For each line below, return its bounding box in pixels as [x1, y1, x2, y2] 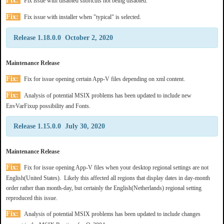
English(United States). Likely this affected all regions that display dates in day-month [6, 174, 210, 181]
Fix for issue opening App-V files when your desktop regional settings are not [22, 163, 208, 171]
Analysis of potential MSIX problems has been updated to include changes [22, 210, 200, 217]
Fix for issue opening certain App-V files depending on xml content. [22, 75, 185, 82]
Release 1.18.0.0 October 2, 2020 [13, 33, 113, 41]
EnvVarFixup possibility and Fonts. [6, 102, 92, 109]
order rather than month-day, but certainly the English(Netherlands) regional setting [6, 184, 201, 191]
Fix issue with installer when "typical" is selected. [22, 13, 142, 20]
